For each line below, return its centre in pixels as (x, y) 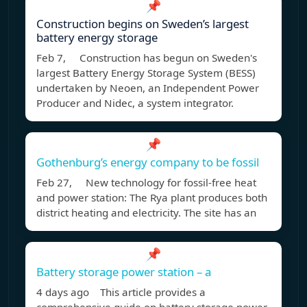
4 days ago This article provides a (121, 292)
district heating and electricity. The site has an (146, 213)
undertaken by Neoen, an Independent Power (148, 88)
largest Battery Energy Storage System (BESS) (146, 73)
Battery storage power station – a (124, 272)
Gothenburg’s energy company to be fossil (148, 162)
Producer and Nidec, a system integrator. (135, 103)
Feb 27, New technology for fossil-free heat (146, 183)
